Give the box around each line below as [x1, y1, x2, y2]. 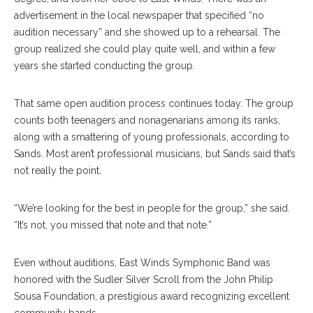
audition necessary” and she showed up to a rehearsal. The [14, 27, 280, 38]
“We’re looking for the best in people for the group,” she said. [14, 203, 290, 214]
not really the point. [14, 165, 101, 177]
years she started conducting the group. [14, 60, 195, 72]
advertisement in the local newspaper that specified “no [14, 10, 264, 22]
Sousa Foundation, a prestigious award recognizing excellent [14, 291, 289, 303]
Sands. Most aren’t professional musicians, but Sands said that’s [14, 148, 296, 160]
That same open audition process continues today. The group [14, 98, 293, 110]
